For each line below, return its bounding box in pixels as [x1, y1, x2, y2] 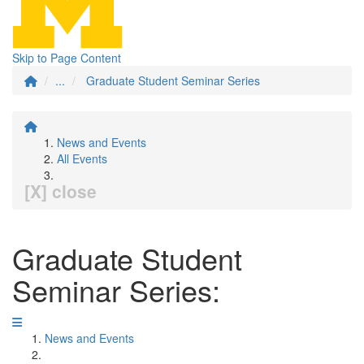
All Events [57, 150, 107, 167]
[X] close [24, 179, 97, 203]
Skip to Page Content [12, 50, 121, 66]
